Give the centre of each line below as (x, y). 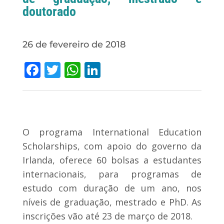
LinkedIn (132, 69)
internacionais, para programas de (112, 174)
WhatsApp (119, 69)
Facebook (75, 69)
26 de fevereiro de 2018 (74, 45)
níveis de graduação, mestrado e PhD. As (112, 202)
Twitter (87, 69)
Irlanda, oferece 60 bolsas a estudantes (112, 160)
